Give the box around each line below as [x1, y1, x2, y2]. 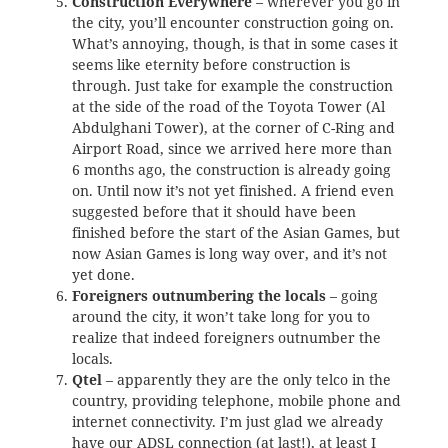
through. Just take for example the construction [71, 76, 393, 95]
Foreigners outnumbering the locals [71, 286, 326, 305]
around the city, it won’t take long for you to [71, 307, 370, 326]
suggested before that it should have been [71, 202, 356, 221]
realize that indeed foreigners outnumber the [71, 328, 381, 347]
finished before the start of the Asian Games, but [71, 223, 400, 242]
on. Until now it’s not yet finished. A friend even [71, 181, 394, 200]
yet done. [71, 265, 135, 284]
